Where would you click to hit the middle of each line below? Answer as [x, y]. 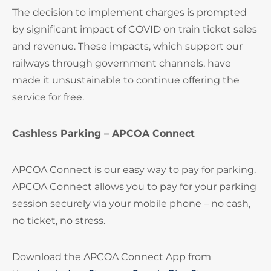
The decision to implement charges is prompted [129, 12]
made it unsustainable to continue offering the [126, 80]
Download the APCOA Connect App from [112, 257]
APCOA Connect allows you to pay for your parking [134, 187]
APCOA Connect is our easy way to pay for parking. [134, 170]
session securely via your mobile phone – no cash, [131, 204]
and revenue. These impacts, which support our [127, 46]
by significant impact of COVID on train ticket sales [135, 29]
